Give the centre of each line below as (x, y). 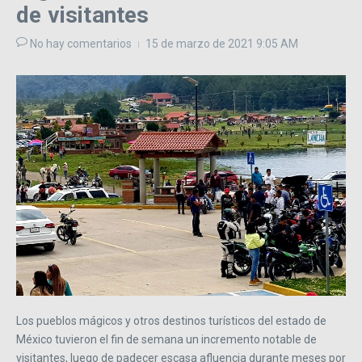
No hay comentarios (81, 44)
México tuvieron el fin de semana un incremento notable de (166, 340)
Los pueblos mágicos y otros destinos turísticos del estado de (171, 321)
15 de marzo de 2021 (201, 44)
